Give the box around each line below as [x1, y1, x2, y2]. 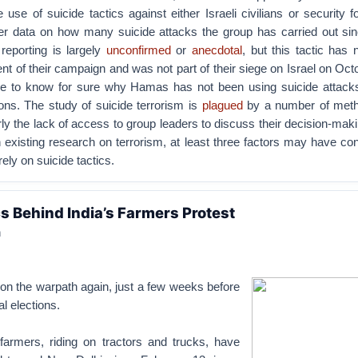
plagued [201, 98, 243, 112]
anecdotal [192, 43, 243, 57]
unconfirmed [105, 43, 171, 57]
